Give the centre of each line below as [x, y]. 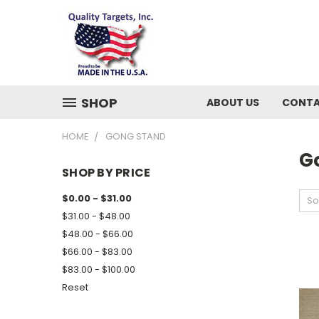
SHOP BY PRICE [106, 173]
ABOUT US [233, 103]
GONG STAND [136, 136]
